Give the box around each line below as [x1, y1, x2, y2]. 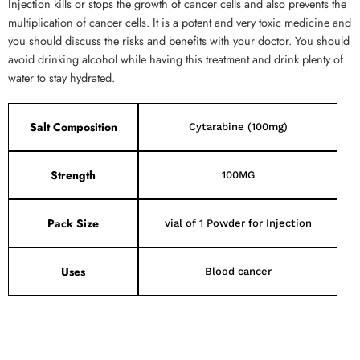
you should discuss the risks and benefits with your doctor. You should [8, 32, 350, 49]
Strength [51, 167, 96, 183]
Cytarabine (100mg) [188, 121, 288, 133]
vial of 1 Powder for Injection [164, 217, 312, 229]
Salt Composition [29, 119, 117, 135]
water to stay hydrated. [8, 69, 115, 86]
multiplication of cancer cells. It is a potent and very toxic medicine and [8, 14, 351, 31]
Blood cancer [204, 265, 272, 277]
